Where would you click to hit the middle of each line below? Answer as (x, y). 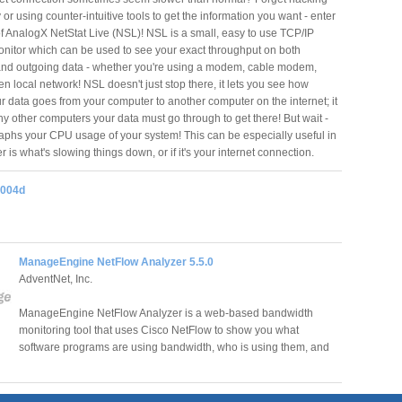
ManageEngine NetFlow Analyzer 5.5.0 (116, 262)
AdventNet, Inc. (56, 279)
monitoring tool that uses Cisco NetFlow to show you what (159, 330)
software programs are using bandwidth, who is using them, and (174, 347)
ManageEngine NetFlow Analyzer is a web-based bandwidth (166, 313)
